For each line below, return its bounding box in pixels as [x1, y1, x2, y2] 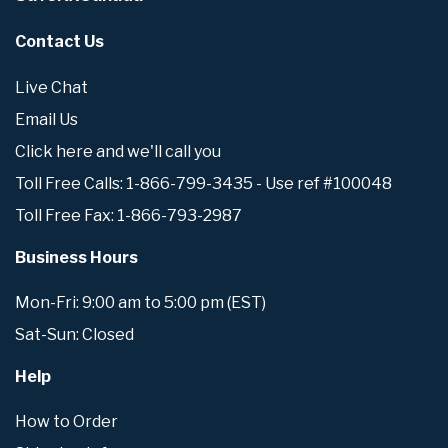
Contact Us [15, 32, 104, 52]
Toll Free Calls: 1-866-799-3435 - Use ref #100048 [15, 173, 392, 193]
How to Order [15, 412, 118, 432]
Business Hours [15, 247, 138, 267]
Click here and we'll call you [15, 141, 221, 161]
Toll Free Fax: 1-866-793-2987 [15, 205, 242, 225]
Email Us [15, 109, 78, 129]
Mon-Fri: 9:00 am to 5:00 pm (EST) [15, 293, 266, 313]
